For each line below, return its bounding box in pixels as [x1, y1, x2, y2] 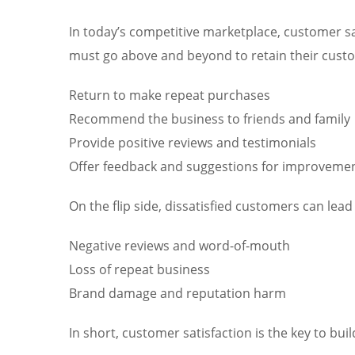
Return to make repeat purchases [69, 86, 270, 104]
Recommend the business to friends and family [69, 109, 350, 128]
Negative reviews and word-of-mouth [69, 236, 290, 254]
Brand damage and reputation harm [69, 284, 286, 302]
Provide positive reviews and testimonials [69, 133, 316, 151]
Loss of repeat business [69, 260, 210, 278]
